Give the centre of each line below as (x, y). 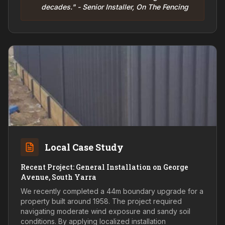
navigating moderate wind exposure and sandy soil (105, 211)
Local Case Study (84, 147)
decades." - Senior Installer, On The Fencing (115, 7)
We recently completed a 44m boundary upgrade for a (112, 191)
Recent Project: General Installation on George (104, 167)
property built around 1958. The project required (101, 201)
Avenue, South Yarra (59, 177)
